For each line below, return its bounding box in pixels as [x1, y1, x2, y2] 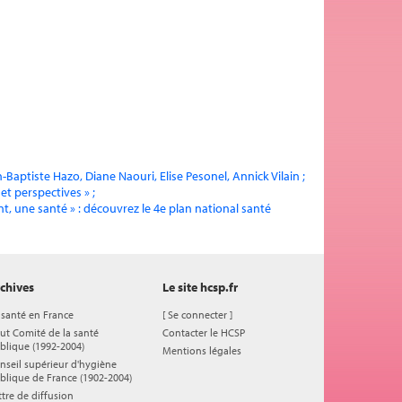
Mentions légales [162, 344, 241, 357]
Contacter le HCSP [162, 326, 245, 339]
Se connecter [168, 308, 227, 321]
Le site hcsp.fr [162, 279, 238, 295]
